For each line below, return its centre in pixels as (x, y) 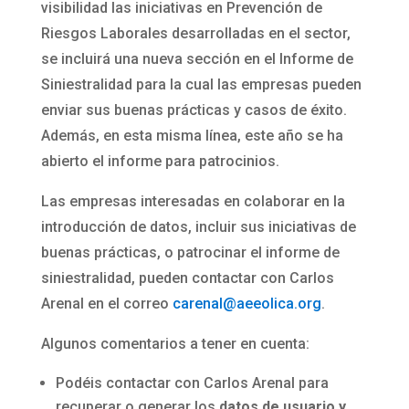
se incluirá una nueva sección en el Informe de (197, 59)
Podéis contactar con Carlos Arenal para (192, 383)
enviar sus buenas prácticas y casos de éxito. (194, 110)
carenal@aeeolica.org (246, 304)
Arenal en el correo (106, 304)
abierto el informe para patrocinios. (160, 161)
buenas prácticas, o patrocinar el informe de (190, 252)
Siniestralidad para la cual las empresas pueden (201, 84)
